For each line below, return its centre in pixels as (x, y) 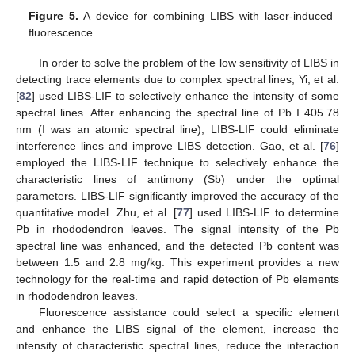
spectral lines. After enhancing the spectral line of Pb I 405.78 (177, 112)
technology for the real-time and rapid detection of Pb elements (177, 279)
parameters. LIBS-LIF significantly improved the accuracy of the (177, 195)
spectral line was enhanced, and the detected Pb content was (177, 245)
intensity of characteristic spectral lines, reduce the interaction (177, 345)
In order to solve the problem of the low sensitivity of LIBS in (189, 62)
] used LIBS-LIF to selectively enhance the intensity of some (185, 95)
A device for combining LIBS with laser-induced (206, 15)
